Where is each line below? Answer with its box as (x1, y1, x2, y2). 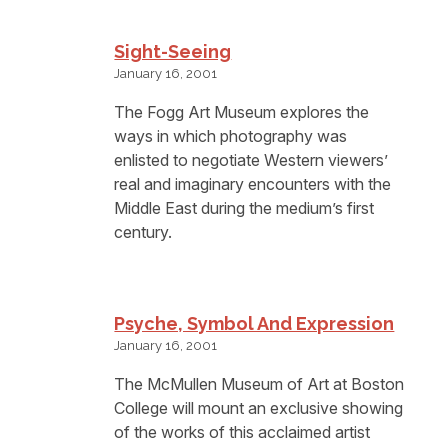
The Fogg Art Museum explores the (114, 102, 370, 123)
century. (114, 222, 173, 243)
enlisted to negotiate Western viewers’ (114, 150, 389, 171)
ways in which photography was (114, 126, 348, 147)
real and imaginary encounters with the (114, 174, 392, 195)
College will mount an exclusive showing (114, 398, 404, 419)
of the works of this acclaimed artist (114, 422, 371, 443)
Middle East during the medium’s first (114, 198, 375, 219)
